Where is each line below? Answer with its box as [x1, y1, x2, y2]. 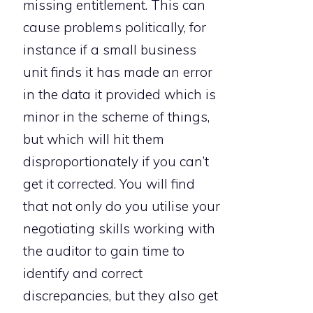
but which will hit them [23, 131, 164, 148]
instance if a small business [23, 41, 196, 59]
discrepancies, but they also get [23, 287, 218, 305]
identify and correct [23, 265, 143, 282]
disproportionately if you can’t [23, 153, 209, 170]
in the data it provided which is [23, 86, 216, 103]
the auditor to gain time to [23, 242, 184, 260]
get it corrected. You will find [23, 175, 195, 193]
